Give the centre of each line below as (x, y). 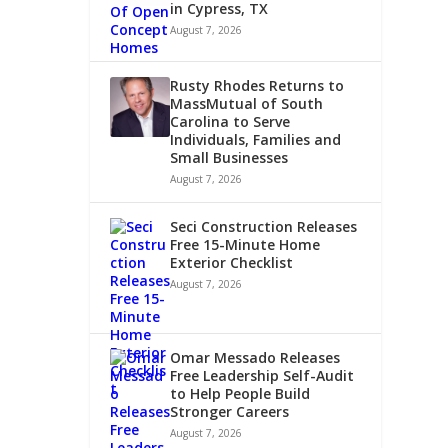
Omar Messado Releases (255, 357)
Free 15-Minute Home (245, 244)
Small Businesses (229, 157)
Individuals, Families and (256, 139)
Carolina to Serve (230, 121)
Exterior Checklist (232, 262)
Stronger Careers (230, 411)
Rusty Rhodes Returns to (257, 85)
